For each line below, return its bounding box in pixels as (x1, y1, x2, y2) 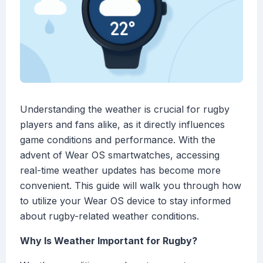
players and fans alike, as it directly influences (20, 119, 225, 131)
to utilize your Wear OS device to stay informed (20, 195, 231, 207)
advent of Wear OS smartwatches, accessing (20, 149, 220, 161)
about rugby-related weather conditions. (20, 210, 199, 222)
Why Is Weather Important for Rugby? (20, 235, 197, 247)
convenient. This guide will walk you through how (20, 180, 241, 192)
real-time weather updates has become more (20, 164, 221, 177)
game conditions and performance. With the (20, 134, 215, 146)
